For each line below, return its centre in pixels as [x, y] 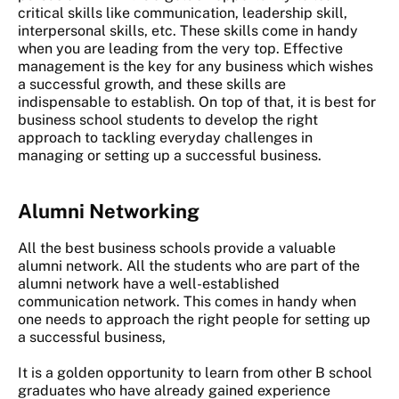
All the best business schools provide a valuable [177, 248]
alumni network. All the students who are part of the [189, 266]
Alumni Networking [109, 212]
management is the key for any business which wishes [195, 67]
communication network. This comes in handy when [187, 302]
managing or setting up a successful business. [170, 156]
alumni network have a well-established [149, 284]
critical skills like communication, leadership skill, [183, 13]
